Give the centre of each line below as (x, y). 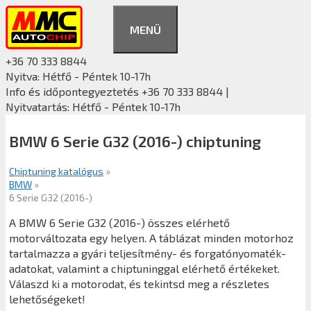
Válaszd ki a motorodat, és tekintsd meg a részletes (139, 283)
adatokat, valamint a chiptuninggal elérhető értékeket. (144, 268)
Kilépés (24, 12)
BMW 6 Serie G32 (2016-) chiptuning (135, 141)
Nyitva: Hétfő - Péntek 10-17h (78, 76)
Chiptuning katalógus (56, 171)
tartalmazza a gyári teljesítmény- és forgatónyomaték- (148, 253)
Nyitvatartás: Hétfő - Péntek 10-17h (93, 107)
